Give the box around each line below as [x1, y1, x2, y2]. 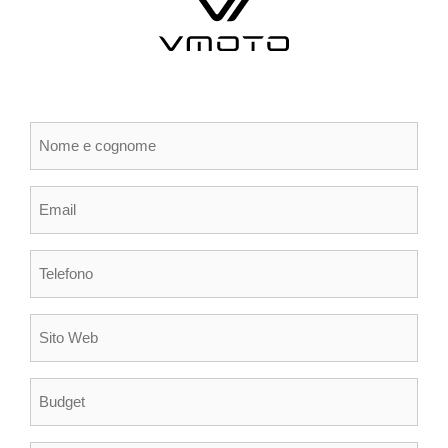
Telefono [29, 252, 95, 269]
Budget [29, 380, 85, 397]
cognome [29, 172, 101, 189]
